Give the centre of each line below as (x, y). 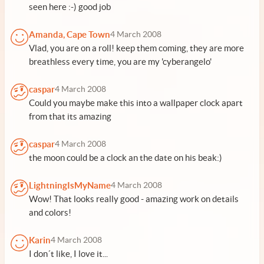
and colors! (50, 212)
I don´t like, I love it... (68, 254)
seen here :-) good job (70, 7)
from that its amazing (70, 116)
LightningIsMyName (70, 185)
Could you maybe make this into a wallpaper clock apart (136, 103)
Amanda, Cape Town (70, 34)
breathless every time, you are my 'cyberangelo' (120, 62)
